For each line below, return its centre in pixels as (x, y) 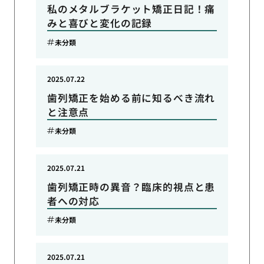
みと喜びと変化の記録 (100, 23)
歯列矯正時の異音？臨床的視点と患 (131, 187)
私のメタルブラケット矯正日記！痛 (131, 9)
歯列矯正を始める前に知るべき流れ (131, 98)
